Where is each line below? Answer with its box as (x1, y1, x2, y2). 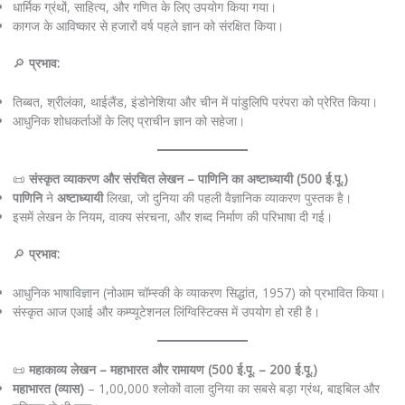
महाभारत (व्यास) (12, 379, 84, 397)
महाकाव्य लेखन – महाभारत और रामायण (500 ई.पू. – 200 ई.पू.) (28, 360, 317, 378)
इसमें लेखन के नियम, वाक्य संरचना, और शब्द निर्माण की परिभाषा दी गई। (12, 207, 333, 225)
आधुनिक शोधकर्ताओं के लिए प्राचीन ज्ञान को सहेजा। (12, 112, 245, 130)
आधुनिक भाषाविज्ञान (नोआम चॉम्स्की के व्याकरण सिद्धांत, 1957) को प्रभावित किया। (12, 283, 386, 301)
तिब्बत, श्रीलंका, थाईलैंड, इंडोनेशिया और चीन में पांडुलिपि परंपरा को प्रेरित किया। (12, 93, 378, 111)
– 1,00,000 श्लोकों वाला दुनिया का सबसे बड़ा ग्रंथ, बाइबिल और (83, 379, 380, 397)
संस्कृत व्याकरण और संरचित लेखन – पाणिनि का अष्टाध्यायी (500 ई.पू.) (28, 169, 348, 187)
